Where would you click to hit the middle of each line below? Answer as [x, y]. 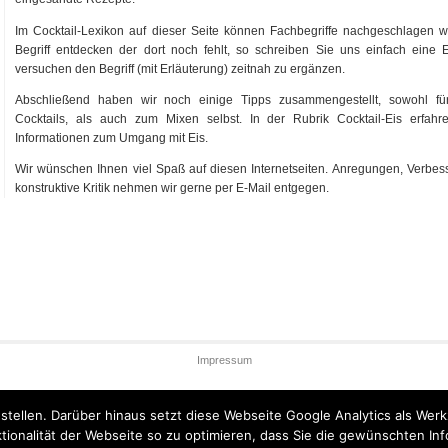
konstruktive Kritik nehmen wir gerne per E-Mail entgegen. [172, 187]
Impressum [224, 359]
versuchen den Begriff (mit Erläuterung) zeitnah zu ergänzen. [180, 68]
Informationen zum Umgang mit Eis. [111, 137]
